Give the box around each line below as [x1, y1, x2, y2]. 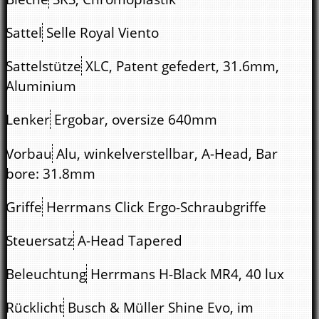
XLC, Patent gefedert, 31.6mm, [85, 56, 279, 76]
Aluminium [6, 76, 76, 96]
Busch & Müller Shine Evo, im [68, 298, 253, 318]
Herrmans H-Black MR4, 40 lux [90, 264, 284, 284]
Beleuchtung [6, 264, 86, 284]
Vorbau [6, 143, 52, 163]
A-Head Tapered [78, 230, 182, 250]
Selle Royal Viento [46, 23, 159, 43]
